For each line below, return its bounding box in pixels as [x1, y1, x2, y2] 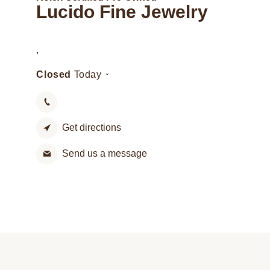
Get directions [62, 122, 122, 133]
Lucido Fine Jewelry [36, 1, 209, 22]
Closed [36, 69, 74, 80]
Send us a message [62, 148, 148, 159]
